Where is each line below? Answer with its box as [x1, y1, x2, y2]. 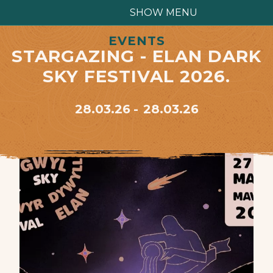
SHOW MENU [129, 7, 197, 18]
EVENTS [108, 34, 165, 48]
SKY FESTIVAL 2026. [43, 66, 230, 87]
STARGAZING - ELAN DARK [12, 46, 261, 66]
